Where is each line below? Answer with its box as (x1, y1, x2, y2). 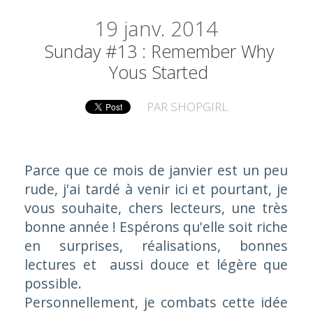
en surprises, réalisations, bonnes (24, 235, 289, 255)
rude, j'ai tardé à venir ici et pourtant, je (24, 179, 289, 198)
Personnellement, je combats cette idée (24, 292, 289, 312)
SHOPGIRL (170, 99, 228, 115)
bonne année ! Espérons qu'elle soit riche (24, 217, 289, 236)
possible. (24, 273, 82, 293)
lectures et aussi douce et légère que (24, 254, 289, 274)
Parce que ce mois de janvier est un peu (24, 160, 289, 180)
